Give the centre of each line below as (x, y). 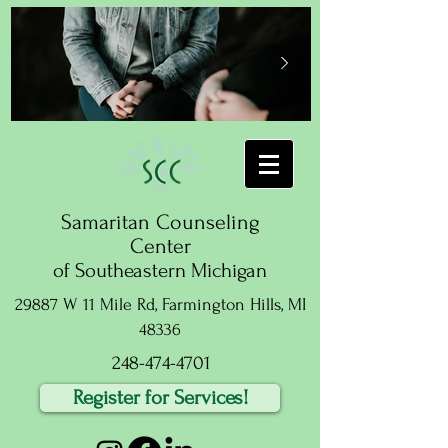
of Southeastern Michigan (160, 270)
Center (160, 246)
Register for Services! (160, 397)
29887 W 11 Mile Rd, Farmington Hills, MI (160, 304)
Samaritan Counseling (160, 222)
